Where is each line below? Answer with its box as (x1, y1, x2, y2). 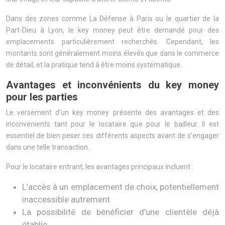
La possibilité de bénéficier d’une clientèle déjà (22, 207, 219, 217)
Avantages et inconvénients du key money (6, 79, 219, 91)
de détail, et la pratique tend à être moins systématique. (6, 61, 182, 69)
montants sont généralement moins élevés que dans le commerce (6, 49, 219, 57)
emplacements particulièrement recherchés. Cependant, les (6, 38, 219, 46)
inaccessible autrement (22, 194, 110, 204)
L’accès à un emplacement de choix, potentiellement (22, 182, 219, 192)
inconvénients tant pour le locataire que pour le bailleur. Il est (6, 120, 219, 128)
